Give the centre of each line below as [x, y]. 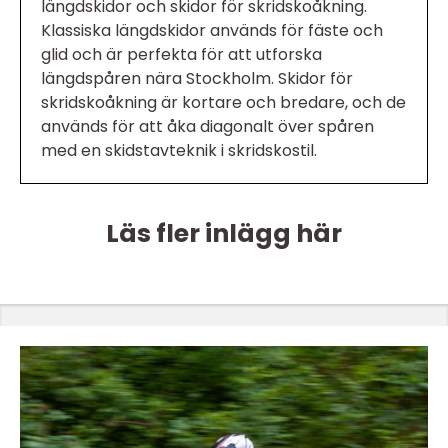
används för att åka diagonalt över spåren [207, 127]
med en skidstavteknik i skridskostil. [179, 151]
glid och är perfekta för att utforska [181, 55]
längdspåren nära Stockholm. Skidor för [197, 79]
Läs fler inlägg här [224, 234]
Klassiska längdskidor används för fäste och [212, 31]
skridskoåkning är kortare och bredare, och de [223, 103]
